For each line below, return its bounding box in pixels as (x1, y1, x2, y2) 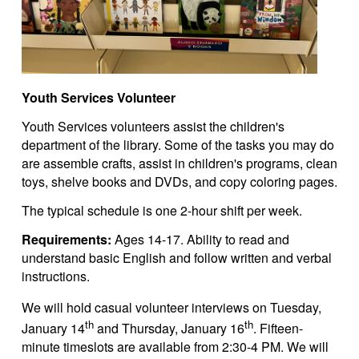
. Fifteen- (253, 319, 303, 338)
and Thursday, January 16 (94, 319, 244, 338)
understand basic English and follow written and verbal (22, 248, 332, 267)
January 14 (22, 319, 85, 338)
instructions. (22, 266, 90, 285)
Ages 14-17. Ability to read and (111, 229, 289, 248)
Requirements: (22, 229, 111, 248)
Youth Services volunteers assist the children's (22, 116, 284, 135)
